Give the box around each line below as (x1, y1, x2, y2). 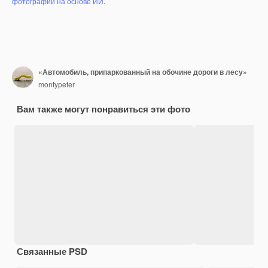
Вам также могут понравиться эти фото (17, 102, 190, 115)
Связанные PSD (17, 244, 87, 258)
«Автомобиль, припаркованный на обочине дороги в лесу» (38, 66, 247, 78)
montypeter (38, 79, 75, 90)
